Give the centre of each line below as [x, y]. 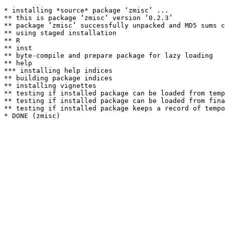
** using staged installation [60, 33]
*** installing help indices [58, 71]
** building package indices [58, 78]
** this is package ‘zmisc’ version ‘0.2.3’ [88, 18]
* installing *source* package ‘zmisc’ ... [86, 10]
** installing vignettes [50, 86]
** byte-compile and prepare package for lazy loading [108, 55]
